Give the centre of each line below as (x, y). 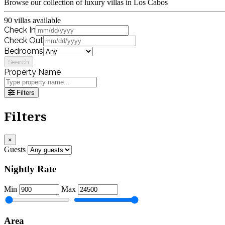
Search (19, 62)
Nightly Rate (30, 169)
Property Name (32, 72)
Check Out (24, 40)
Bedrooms (24, 51)
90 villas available (32, 20)
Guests (15, 149)
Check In (20, 30)
